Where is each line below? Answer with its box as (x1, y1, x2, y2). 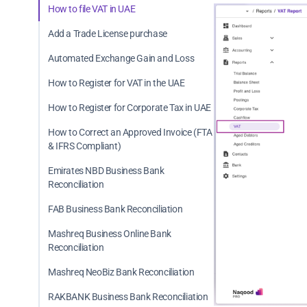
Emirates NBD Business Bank (48, 165, 164, 176)
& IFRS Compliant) (48, 140, 121, 151)
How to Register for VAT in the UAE (48, 77, 185, 88)
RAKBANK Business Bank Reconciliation (48, 291, 208, 302)
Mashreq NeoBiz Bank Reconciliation (48, 267, 195, 278)
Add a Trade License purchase (48, 28, 167, 39)
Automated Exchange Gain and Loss (48, 53, 195, 64)
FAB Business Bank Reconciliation (48, 204, 183, 214)
